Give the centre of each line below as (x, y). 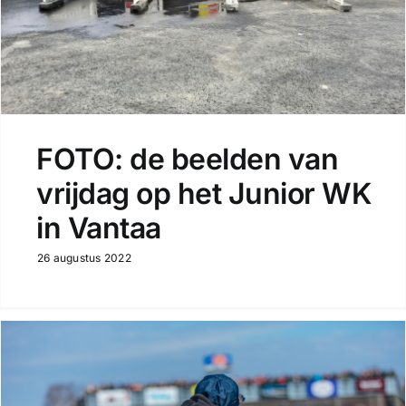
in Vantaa (98, 228)
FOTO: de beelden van (187, 159)
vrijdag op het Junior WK (204, 194)
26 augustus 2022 (84, 258)
